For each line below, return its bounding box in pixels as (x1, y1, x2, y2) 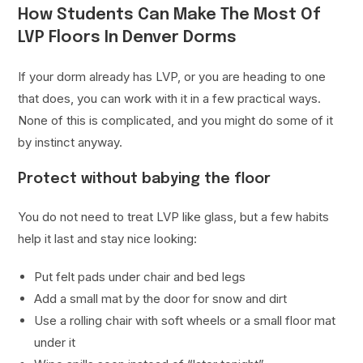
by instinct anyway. (18, 135, 123, 151)
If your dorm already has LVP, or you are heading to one (18, 69, 327, 85)
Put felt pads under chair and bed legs (34, 269, 246, 285)
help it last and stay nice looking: (18, 231, 198, 247)
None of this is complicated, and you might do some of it (18, 113, 334, 129)
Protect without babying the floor (18, 172, 271, 187)
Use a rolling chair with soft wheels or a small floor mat (34, 313, 336, 329)
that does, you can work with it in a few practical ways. (18, 91, 322, 107)
